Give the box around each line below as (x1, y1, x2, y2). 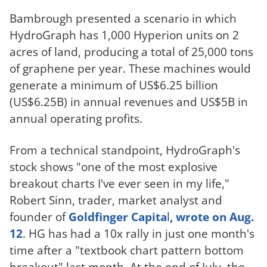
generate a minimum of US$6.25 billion (10, 76, 218, 93)
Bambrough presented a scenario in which (10, 10, 237, 26)
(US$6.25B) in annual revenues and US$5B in (10, 93, 248, 110)
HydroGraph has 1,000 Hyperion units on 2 (10, 26, 239, 43)
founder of (10, 208, 69, 225)
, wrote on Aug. (170, 208, 254, 225)
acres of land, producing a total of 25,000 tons (10, 43, 253, 60)
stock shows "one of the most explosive (10, 158, 218, 175)
